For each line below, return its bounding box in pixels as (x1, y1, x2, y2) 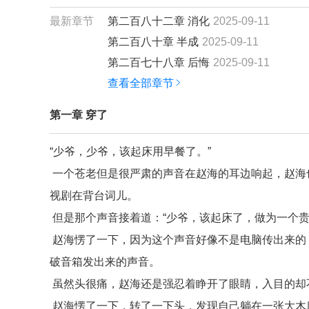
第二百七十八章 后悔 (108, 57, 210, 68)
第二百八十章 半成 (108, 36, 199, 48)
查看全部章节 (108, 77, 174, 89)
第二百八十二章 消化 (108, 15, 210, 27)
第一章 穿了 (50, 109, 108, 121)
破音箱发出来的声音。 (50, 256, 160, 268)
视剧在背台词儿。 (50, 190, 138, 201)
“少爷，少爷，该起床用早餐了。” (50, 146, 211, 157)
